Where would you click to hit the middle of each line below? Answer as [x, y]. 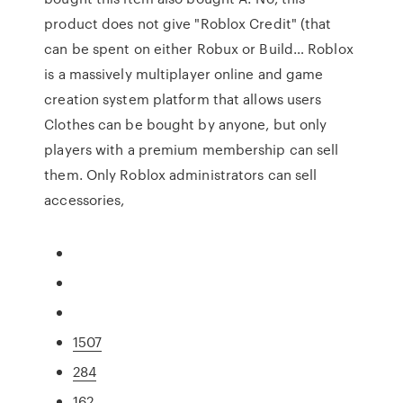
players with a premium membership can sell [192, 149]
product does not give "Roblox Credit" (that [188, 23]
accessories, [86, 200]
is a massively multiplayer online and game [184, 74]
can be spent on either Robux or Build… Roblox [199, 49]
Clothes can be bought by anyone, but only [186, 124]
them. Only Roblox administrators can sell [181, 175]
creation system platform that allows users [183, 99]
